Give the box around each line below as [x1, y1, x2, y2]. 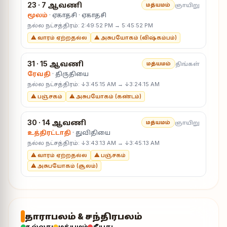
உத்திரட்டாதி [27, 129, 71, 136]
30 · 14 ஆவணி [27, 118, 86, 127]
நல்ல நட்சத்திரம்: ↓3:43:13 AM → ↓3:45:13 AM [27, 139, 160, 146]
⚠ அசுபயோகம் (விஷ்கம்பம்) [94, 34, 177, 41]
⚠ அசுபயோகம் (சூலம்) [31, 163, 98, 169]
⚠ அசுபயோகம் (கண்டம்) [69, 93, 141, 99]
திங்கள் [175, 60, 200, 67]
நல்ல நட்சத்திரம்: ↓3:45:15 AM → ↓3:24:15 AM [27, 81, 160, 88]
